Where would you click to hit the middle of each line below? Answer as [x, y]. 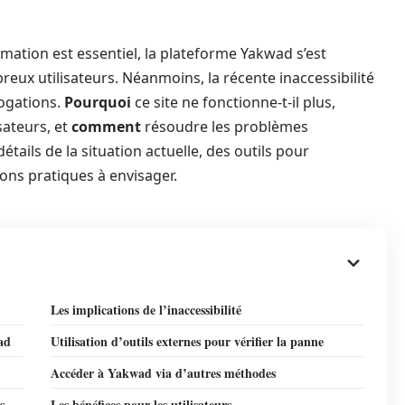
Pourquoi [98, 102]
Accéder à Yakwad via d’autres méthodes [163, 373]
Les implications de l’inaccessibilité [146, 310]
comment [106, 127]
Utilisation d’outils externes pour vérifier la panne [187, 341]
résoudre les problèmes [225, 127]
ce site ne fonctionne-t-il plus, [233, 102]
